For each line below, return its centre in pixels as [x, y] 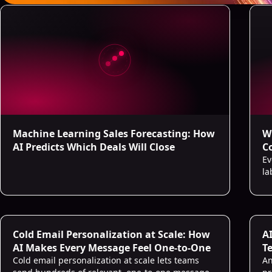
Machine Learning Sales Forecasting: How [114, 134]
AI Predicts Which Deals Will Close [94, 147]
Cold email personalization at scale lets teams [106, 260]
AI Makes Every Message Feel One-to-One [112, 248]
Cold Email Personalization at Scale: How [111, 234]
